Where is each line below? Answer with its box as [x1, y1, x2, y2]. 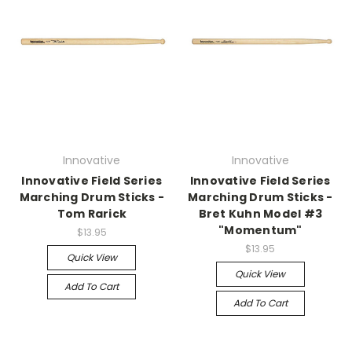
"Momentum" [218, 222, 302, 239]
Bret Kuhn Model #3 [198, 206, 322, 222]
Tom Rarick [57, 206, 126, 222]
